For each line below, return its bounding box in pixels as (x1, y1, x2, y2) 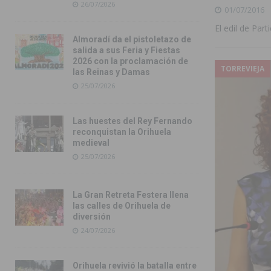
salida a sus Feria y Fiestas (73, 45, 180, 56)
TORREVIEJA (220, 63, 264, 74)
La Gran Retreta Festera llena (73, 190, 189, 200)
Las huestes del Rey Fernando (73, 116, 192, 126)
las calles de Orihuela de (73, 201, 171, 211)
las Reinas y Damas (73, 67, 150, 77)
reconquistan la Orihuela (73, 127, 171, 137)
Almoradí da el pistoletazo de (73, 34, 191, 45)
